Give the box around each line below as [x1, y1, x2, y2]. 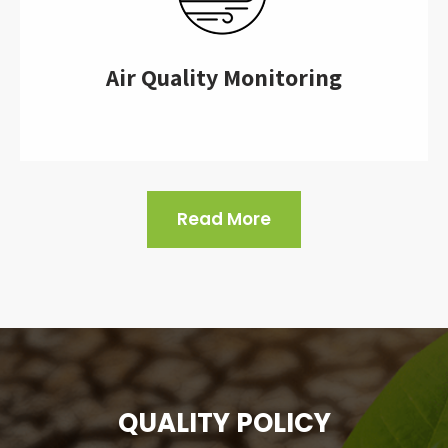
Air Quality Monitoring [106, 61, 342, 94]
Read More [177, 207, 271, 232]
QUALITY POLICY [117, 405, 331, 442]
